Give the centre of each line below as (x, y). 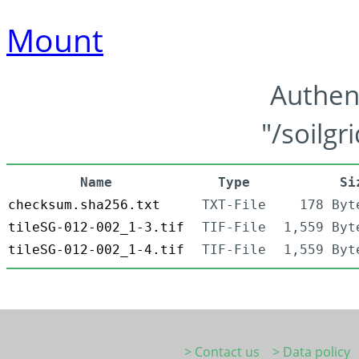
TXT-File (234, 205)
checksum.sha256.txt (84, 205)
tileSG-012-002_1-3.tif (96, 228)
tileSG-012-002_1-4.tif (96, 250)
